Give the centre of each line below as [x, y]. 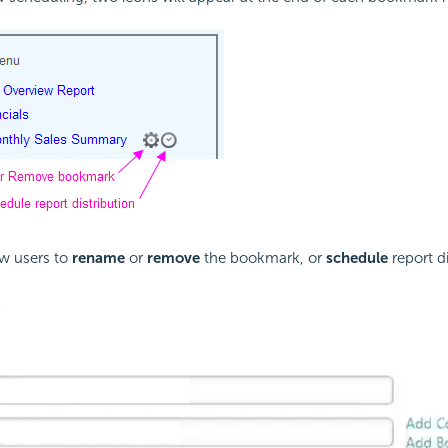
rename [98, 258]
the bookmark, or [262, 258]
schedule [356, 258]
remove [173, 258]
